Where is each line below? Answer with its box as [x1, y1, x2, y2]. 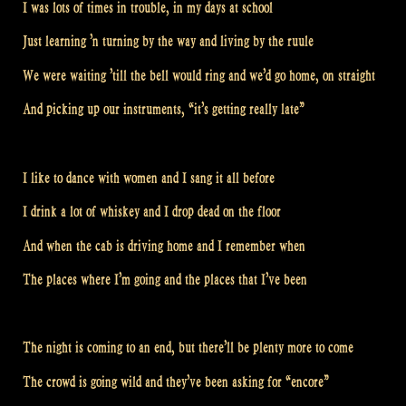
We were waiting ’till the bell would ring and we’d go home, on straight [23, 66, 375, 84]
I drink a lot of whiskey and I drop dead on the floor [23, 203, 281, 221]
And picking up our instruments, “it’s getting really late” [23, 101, 304, 119]
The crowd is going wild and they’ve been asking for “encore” [23, 373, 329, 391]
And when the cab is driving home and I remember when [23, 237, 305, 255]
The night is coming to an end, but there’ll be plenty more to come [23, 339, 353, 357]
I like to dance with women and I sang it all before [23, 169, 275, 187]
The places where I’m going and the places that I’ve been [23, 271, 307, 289]
